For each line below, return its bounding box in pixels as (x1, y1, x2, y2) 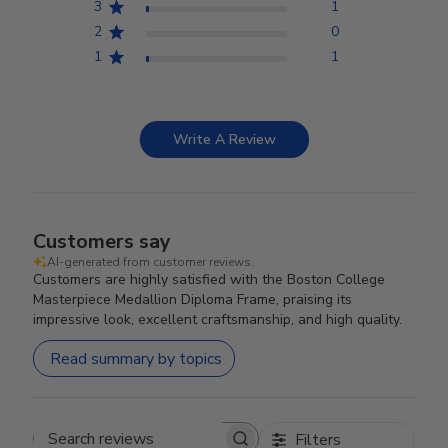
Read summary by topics (50, 347, 223, 370)
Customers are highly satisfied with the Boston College (33, 270, 386, 289)
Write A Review (173, 130, 276, 149)
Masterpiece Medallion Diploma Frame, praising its (33, 290, 353, 309)
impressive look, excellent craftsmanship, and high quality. (33, 310, 403, 329)
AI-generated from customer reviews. (47, 254, 255, 270)
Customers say (33, 228, 172, 255)
